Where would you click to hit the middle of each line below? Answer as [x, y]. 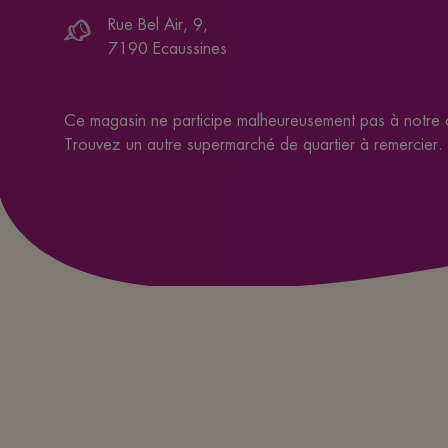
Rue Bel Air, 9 [155, 24]
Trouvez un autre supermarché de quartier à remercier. [253, 144]
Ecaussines [190, 48]
